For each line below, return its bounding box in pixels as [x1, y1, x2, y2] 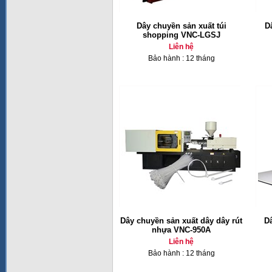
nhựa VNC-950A [152, 225, 211, 234]
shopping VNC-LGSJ [142, 30, 220, 39]
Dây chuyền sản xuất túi [136, 21, 226, 30]
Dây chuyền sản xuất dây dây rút [120, 216, 242, 225]
